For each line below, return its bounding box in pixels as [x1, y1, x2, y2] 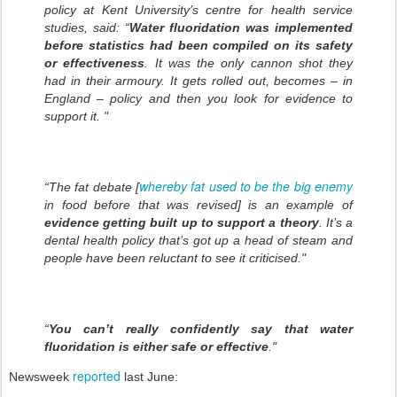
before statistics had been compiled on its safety [44, 38, 353, 53]
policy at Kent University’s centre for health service [44, 3, 353, 18]
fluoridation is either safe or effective [44, 339, 269, 354]
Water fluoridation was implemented [129, 20, 353, 35]
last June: [121, 370, 178, 385]
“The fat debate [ [44, 180, 139, 195]
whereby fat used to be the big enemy [138, 177, 354, 196]
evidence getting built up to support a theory [44, 215, 319, 230]
